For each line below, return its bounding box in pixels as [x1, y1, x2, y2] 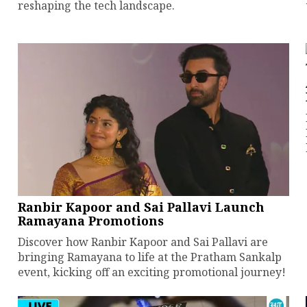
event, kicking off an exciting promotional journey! [17, 264, 286, 280]
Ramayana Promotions [17, 212, 164, 229]
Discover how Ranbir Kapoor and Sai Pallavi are [17, 234, 268, 249]
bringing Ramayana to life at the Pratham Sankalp [17, 249, 282, 265]
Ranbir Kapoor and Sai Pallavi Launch [17, 198, 265, 215]
